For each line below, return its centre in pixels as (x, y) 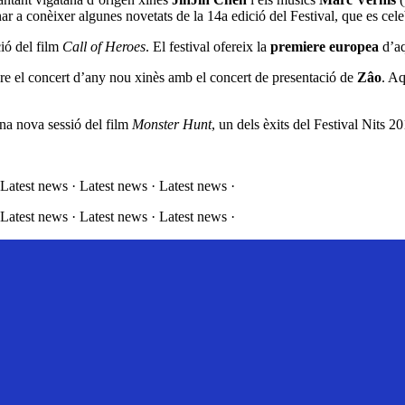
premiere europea (325, 47)
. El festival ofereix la (208, 47)
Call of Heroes (104, 47)
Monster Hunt (172, 125)
